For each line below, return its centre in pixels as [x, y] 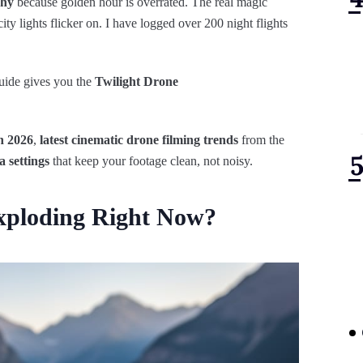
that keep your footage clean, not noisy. [151, 161]
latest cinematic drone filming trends [139, 140]
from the [261, 140]
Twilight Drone [137, 81]
